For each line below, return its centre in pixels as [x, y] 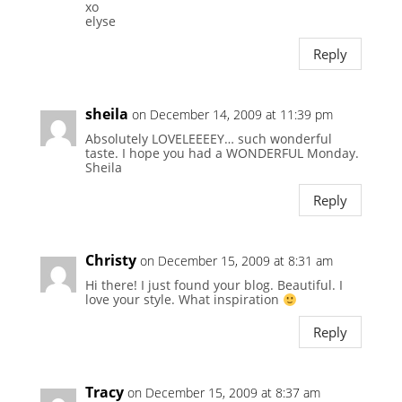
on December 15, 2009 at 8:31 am [236, 261]
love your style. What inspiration [184, 300]
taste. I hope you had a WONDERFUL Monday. [222, 153]
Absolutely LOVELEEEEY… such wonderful [208, 139]
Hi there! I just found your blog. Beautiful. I [214, 285]
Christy [110, 261]
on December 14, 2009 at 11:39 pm [232, 115]
